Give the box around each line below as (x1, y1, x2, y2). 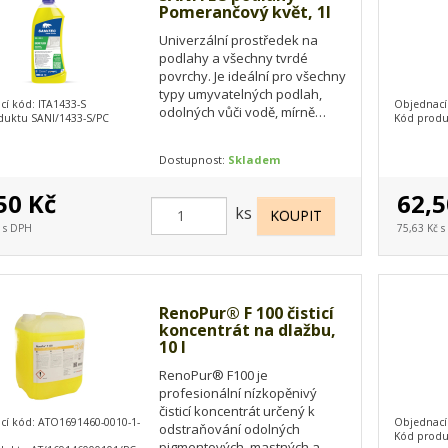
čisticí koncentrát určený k (158, 401, 315, 420)
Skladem (227, 151, 281, 167)
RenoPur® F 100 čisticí (158, 301, 334, 324)
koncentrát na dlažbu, (158, 318, 336, 341)
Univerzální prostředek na (158, 30, 318, 49)
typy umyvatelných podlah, (158, 84, 322, 103)
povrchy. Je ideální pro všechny (158, 66, 346, 85)
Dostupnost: (158, 151, 228, 167)
